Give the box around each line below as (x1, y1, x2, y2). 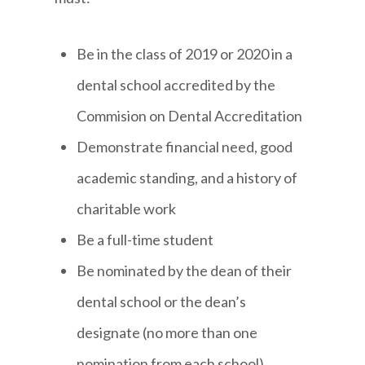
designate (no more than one (77, 323, 258, 342)
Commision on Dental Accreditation (77, 107, 303, 125)
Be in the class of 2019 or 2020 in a (77, 45, 293, 64)
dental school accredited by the (77, 76, 276, 95)
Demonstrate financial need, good (77, 138, 293, 156)
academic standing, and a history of (77, 169, 298, 187)
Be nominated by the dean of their (77, 262, 292, 280)
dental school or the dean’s (77, 292, 247, 311)
